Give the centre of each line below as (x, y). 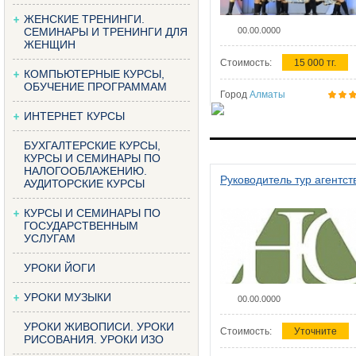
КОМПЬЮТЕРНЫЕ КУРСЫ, (94, 74)
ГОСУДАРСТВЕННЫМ (81, 226)
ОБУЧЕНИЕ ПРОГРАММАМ (95, 87)
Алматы (267, 95)
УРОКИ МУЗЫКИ (68, 297)
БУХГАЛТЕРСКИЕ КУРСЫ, (92, 145)
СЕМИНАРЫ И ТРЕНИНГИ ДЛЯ (106, 32)
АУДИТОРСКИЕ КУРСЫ (84, 184)
